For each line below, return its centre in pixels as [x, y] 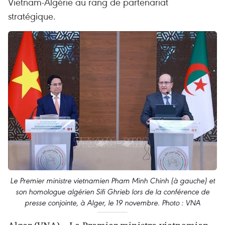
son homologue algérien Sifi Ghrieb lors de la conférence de [113, 192]
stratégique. [32, 16]
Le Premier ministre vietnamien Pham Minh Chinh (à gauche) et [113, 181]
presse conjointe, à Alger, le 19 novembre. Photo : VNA [113, 203]
